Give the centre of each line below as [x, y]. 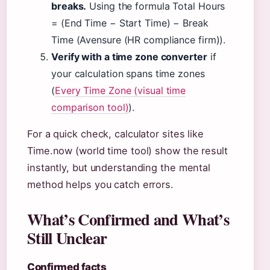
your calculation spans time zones [128, 74]
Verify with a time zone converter [129, 57]
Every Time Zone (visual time [120, 90]
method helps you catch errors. [100, 184]
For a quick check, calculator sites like [115, 134]
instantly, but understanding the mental [119, 168]
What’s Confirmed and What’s [128, 219]
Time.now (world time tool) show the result [127, 151]
